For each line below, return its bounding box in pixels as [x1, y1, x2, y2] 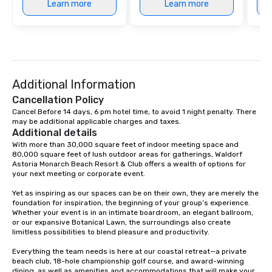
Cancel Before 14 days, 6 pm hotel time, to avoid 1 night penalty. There [12, 107, 256, 117]
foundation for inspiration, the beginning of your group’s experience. [12, 199, 250, 208]
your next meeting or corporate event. [12, 169, 145, 178]
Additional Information [12, 77, 135, 92]
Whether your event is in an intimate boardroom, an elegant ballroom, [12, 208, 253, 217]
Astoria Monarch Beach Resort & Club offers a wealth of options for [12, 160, 246, 169]
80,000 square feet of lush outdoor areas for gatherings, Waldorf [12, 150, 242, 159]
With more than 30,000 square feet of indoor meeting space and [12, 140, 239, 149]
